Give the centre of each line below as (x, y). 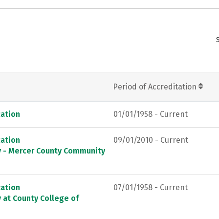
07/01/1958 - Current (151, 187)
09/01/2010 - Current (151, 140)
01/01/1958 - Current (151, 114)
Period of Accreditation (156, 87)
